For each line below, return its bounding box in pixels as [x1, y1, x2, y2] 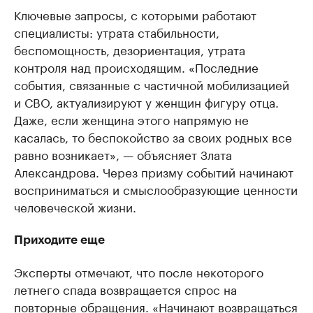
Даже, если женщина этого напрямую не [14, 110, 249, 129]
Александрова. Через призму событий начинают [14, 162, 293, 181]
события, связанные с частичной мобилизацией [14, 75, 289, 94]
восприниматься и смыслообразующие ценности [14, 180, 298, 198]
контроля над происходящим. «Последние [14, 57, 259, 76]
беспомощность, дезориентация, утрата [14, 40, 245, 59]
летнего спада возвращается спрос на [14, 279, 237, 298]
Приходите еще [14, 234, 105, 247]
